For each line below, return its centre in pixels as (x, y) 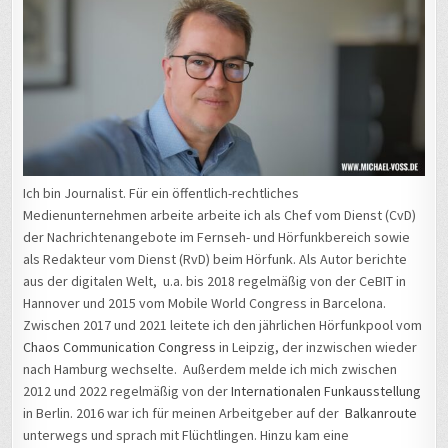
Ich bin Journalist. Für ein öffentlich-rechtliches (161, 193)
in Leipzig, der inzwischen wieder (317, 347)
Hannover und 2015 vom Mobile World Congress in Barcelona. (205, 303)
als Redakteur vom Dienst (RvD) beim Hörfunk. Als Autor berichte (215, 259)
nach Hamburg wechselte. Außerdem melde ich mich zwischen (210, 369)
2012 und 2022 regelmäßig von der (127, 391)
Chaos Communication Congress (120, 347)
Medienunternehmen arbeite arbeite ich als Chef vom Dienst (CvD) (220, 215)
